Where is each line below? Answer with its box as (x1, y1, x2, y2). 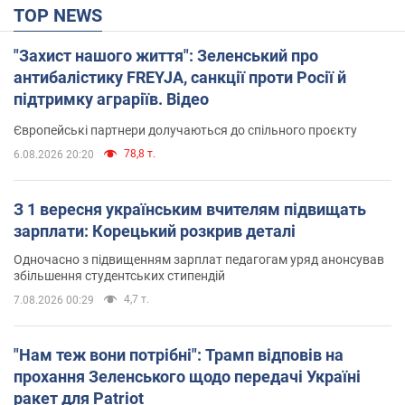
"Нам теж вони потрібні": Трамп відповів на (14, 345, 344, 365)
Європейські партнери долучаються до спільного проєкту (14, 123, 357, 138)
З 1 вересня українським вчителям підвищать (14, 200, 366, 220)
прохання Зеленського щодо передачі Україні (14, 367, 361, 387)
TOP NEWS (24, 5, 102, 27)
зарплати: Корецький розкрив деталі (14, 221, 296, 241)
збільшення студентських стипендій (14, 268, 225, 284)
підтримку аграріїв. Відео (14, 89, 209, 109)
